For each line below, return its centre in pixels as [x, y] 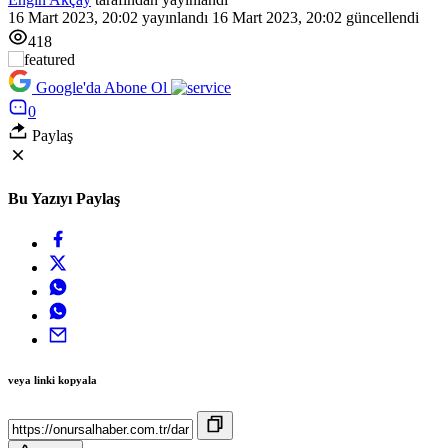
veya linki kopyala [52, 380]
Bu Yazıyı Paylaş [64, 199]
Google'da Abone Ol [101, 87]
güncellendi [380, 17]
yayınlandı [173, 17]
